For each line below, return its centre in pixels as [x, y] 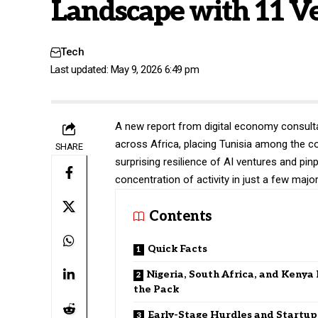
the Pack [157, 289]
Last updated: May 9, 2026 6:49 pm [125, 69]
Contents [180, 216]
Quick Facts [178, 248]
